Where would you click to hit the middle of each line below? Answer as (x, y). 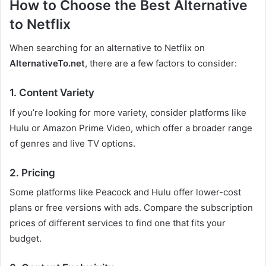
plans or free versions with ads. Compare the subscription (131, 208)
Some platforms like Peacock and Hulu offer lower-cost (125, 192)
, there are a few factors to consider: (161, 64)
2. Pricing (32, 172)
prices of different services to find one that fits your (118, 223)
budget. (26, 239)
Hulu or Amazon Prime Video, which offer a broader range (131, 128)
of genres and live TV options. (72, 143)
